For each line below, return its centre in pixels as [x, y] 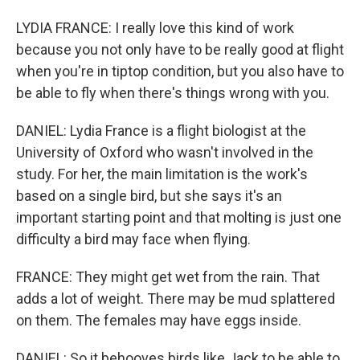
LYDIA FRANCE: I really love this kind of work [155, 28]
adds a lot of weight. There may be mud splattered [176, 299]
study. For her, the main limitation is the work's [162, 174]
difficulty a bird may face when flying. [133, 239]
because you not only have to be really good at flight [180, 49]
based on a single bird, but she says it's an [149, 196]
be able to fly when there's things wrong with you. [173, 93]
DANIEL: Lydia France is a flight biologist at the [161, 131]
